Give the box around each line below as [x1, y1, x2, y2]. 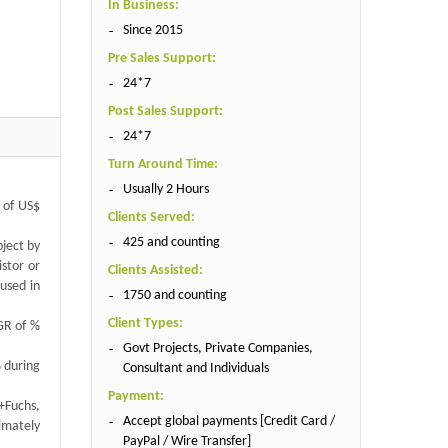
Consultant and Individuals [122, 360, 269, 376]
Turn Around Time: [107, 156, 218, 172]
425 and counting [122, 234, 220, 250]
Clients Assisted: [107, 262, 203, 278]
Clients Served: [107, 209, 195, 225]
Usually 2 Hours [122, 181, 209, 197]
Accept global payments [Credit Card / [122, 413, 335, 429]
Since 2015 [122, 22, 183, 38]
